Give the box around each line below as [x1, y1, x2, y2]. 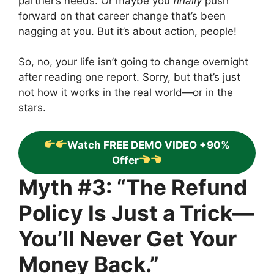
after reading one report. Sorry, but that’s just [18, 71, 240, 84]
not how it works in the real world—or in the [18, 86, 233, 99]
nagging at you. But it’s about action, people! [18, 24, 237, 37]
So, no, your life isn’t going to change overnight [18, 56, 248, 68]
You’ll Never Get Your [18, 225, 237, 251]
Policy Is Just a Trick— [18, 199, 254, 226]
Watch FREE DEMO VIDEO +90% [67, 138, 231, 151]
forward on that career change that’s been [18, 9, 226, 22]
